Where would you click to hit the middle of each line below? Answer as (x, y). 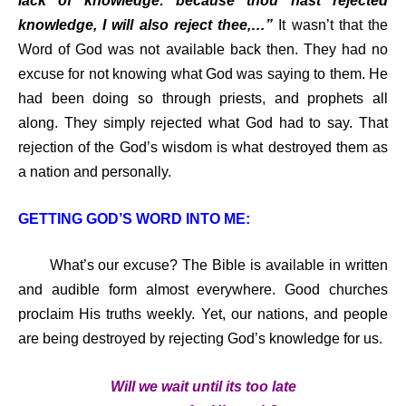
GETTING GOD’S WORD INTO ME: (134, 219)
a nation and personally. (95, 171)
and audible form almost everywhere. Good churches (203, 290)
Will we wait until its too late (203, 386)
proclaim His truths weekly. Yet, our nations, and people (203, 314)
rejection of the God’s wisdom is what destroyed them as (203, 147)
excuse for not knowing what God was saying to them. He (203, 73)
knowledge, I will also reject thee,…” (146, 24)
